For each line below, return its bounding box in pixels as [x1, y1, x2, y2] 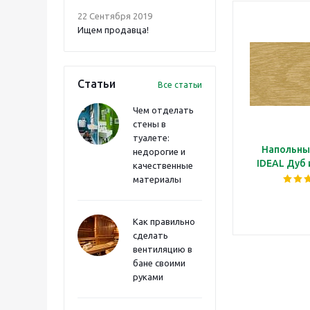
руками [133, 272, 163, 282]
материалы [133, 174, 181, 184]
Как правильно [133, 217, 195, 226]
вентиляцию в [133, 244, 192, 254]
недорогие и [133, 147, 185, 156]
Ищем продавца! [77, 25, 149, 35]
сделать [133, 230, 168, 240]
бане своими [133, 258, 185, 268]
